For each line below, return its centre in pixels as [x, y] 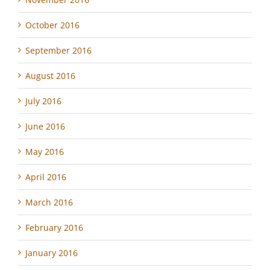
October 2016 [52, 25]
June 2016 [45, 126]
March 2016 [49, 202]
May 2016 [45, 151]
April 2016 [46, 177]
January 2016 [52, 253]
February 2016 [54, 227]
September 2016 [58, 50]
